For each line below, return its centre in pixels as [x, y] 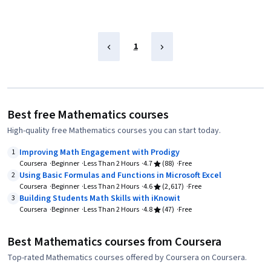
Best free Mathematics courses [88, 115]
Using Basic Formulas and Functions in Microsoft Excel [120, 175]
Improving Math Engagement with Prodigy [100, 152]
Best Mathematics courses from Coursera [114, 242]
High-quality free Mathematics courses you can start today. [114, 131]
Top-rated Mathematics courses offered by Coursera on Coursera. [127, 258]
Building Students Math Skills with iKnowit [100, 198]
